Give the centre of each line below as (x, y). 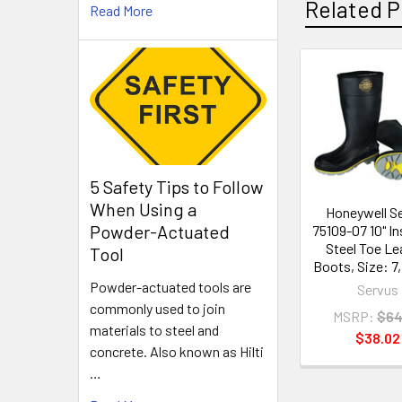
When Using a (143, 210)
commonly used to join (157, 309)
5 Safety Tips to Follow (176, 187)
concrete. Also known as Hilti (177, 352)
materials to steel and (154, 330)
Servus (378, 289)
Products (340, 122)
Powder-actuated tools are (170, 287)
